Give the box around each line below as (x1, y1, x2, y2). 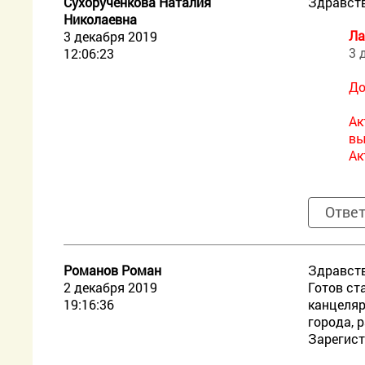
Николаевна (64, 11, 138, 28)
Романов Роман (64, 262, 162, 279)
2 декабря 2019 (64, 279, 158, 296)
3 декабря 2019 (64, 28, 158, 45)
